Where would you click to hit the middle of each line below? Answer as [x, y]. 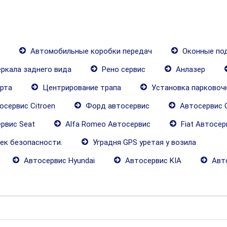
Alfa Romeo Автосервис [107, 124]
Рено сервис [123, 69]
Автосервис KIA [152, 161]
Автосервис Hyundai [58, 161]
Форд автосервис [117, 106]
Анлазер [190, 69]
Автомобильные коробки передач [90, 51]
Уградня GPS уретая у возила [143, 142]
